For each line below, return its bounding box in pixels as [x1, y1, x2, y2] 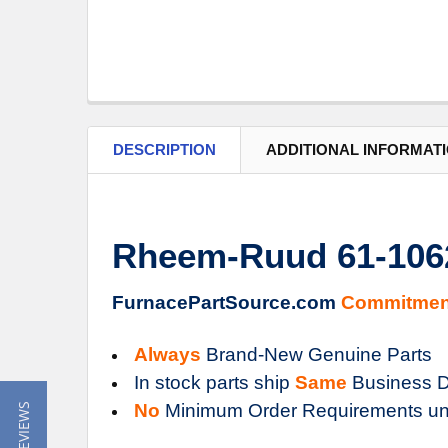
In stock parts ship [134, 371, 295, 393]
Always [134, 343, 201, 365]
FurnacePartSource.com [112, 291, 341, 313]
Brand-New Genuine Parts [201, 343, 432, 365]
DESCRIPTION [113, 140, 216, 158]
